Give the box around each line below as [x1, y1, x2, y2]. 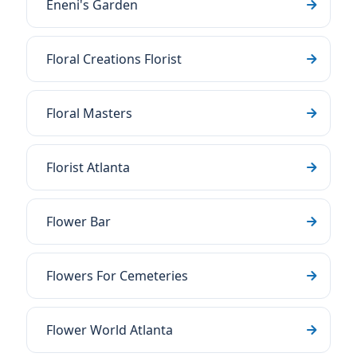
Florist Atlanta [46, 159, 130, 176]
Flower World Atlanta [46, 321, 173, 339]
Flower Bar [46, 213, 111, 230]
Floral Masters [46, 104, 132, 122]
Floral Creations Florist [46, 50, 182, 68]
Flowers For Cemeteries [46, 267, 188, 284]
